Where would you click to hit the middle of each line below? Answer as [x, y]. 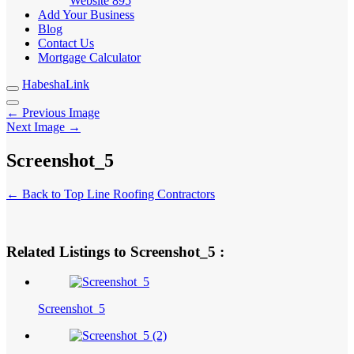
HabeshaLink [56, 84]
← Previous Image [53, 113]
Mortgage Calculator [89, 57]
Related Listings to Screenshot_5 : [115, 251]
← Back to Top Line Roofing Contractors [111, 194]
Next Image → [43, 127]
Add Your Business [86, 15]
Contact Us [66, 43]
